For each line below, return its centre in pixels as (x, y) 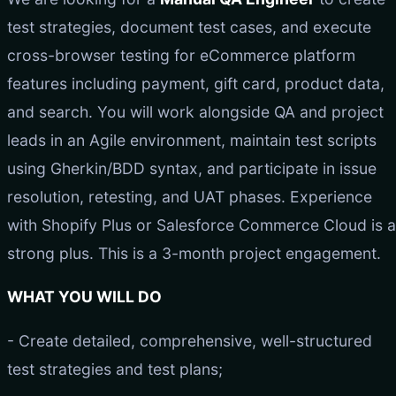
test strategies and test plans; (115, 369)
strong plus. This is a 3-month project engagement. (194, 253)
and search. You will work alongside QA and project (195, 111)
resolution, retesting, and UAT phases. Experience (190, 196)
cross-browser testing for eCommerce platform (181, 55)
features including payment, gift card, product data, (196, 83)
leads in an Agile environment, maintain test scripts (192, 140)
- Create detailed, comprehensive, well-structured (190, 341)
